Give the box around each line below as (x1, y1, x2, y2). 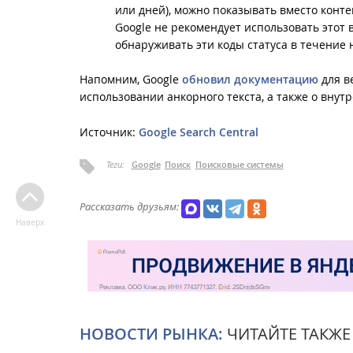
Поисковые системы (195, 158, 284, 171)
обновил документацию (182, 72, 318, 87)
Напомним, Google (80, 72, 182, 87)
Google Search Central (139, 124, 258, 139)
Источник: (80, 124, 139, 139)
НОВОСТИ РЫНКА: (80, 323, 223, 345)
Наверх (15, 217, 44, 228)
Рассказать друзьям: (80, 199, 179, 214)
